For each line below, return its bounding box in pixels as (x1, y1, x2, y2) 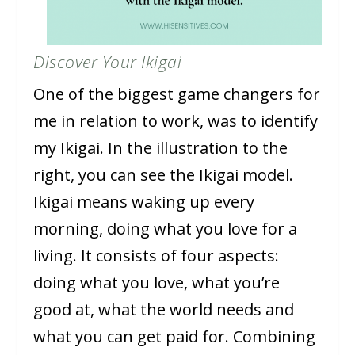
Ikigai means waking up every (33, 191, 255, 213)
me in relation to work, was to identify (33, 110, 319, 132)
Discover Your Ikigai (33, 51, 182, 74)
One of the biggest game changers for (33, 83, 321, 105)
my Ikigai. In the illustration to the (33, 137, 288, 159)
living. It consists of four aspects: (33, 245, 280, 267)
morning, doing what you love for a (33, 218, 298, 240)
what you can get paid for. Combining (33, 326, 316, 348)
